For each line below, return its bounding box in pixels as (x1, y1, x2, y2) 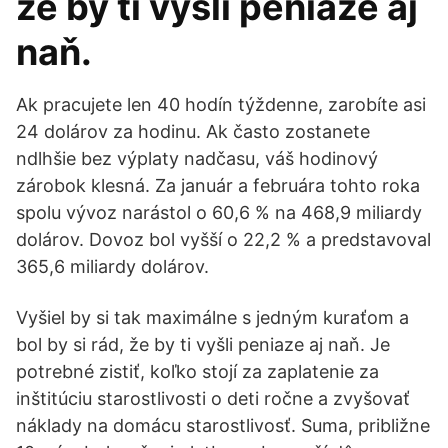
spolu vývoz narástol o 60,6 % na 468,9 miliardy (16, 202, 422, 223)
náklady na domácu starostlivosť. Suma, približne (16, 415, 430, 436)
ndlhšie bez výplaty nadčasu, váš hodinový (16, 148, 378, 169)
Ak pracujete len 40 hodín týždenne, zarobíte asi (16, 94, 426, 115)
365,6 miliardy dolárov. (16, 256, 209, 277)
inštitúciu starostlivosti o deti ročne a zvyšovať (16, 388, 410, 409)
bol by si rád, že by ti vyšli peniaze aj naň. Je (16, 334, 390, 355)
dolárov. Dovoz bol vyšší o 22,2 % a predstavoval (16, 229, 431, 250)
